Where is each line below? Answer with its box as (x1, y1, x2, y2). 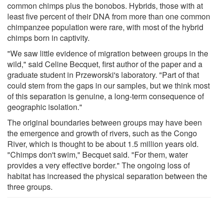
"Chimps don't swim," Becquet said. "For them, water (7, 148, 188, 160)
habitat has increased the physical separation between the (7, 170, 207, 182)
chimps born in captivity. (7, 32, 90, 43)
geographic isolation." (7, 101, 82, 112)
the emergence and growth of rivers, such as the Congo (7, 127, 197, 139)
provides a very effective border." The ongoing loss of (7, 159, 190, 171)
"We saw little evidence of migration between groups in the (7, 47, 208, 59)
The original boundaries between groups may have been (7, 116, 202, 128)
